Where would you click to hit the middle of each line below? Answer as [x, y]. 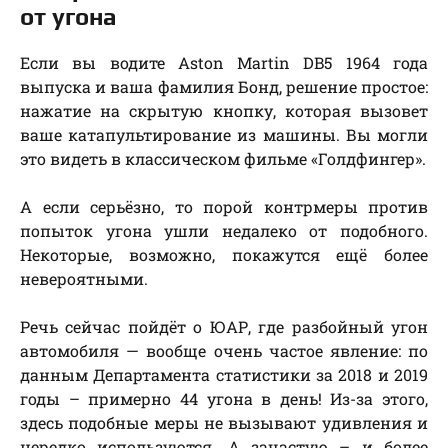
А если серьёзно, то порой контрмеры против [224, 206]
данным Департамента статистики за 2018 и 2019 [224, 374]
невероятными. [84, 278]
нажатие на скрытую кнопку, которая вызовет [224, 110]
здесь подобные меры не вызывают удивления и [224, 422]
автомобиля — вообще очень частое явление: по [224, 350]
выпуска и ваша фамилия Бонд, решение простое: [224, 86]
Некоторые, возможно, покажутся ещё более [224, 254]
